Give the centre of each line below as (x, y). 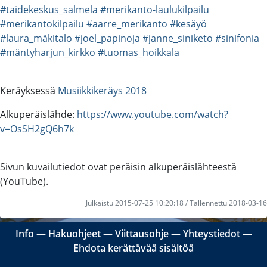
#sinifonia (237, 38)
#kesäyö (188, 24)
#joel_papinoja (107, 38)
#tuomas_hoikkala (139, 52)
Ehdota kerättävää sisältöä (133, 248)
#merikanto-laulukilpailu (155, 9)
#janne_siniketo (178, 38)
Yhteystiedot (211, 234)
